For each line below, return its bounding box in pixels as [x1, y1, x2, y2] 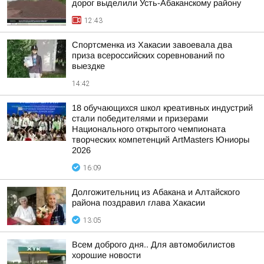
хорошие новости [72, 250, 141, 260]
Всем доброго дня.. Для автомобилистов [72, 240, 235, 249]
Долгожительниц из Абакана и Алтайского [72, 187, 240, 197]
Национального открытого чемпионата [72, 124, 226, 134]
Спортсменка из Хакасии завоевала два [72, 40, 232, 49]
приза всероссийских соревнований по [72, 51, 225, 60]
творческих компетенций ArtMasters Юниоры [72, 135, 249, 144]
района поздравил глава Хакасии [72, 198, 205, 207]
